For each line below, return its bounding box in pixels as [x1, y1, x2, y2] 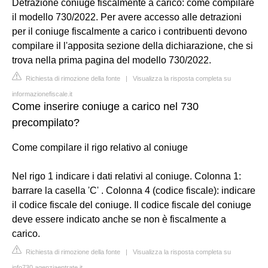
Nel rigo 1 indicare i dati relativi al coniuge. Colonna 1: [12, 171, 241, 181]
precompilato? [12, 117, 80, 129]
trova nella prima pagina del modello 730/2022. [12, 55, 211, 65]
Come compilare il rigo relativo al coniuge [12, 142, 188, 153]
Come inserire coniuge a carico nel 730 [12, 100, 199, 112]
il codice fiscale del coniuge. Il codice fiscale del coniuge [12, 200, 251, 210]
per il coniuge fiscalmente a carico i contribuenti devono [12, 26, 247, 36]
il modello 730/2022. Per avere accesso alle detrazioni [12, 12, 242, 22]
